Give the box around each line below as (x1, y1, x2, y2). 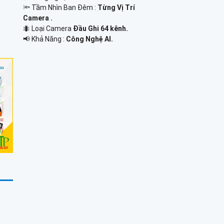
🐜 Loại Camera (22, 24, 73, 32)
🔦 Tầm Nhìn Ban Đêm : (22, 3, 97, 11)
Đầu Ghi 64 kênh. (72, 24, 128, 32)
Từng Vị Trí (97, 3, 135, 11)
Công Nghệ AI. (65, 34, 113, 43)
